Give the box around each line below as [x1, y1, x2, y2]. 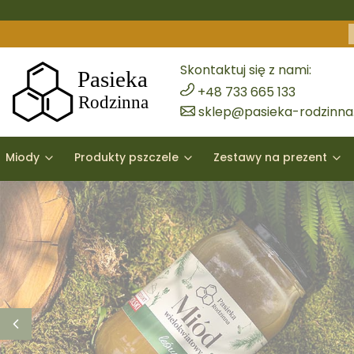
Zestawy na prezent [213, 149, 327, 166]
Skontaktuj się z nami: [180, 61, 311, 79]
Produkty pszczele [74, 149, 179, 166]
